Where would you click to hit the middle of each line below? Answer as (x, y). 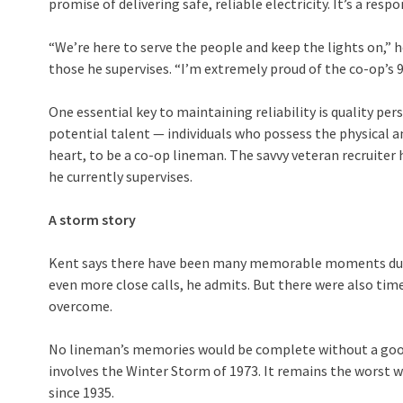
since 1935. (81, 392)
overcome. (81, 306)
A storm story (92, 219)
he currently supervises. (121, 176)
